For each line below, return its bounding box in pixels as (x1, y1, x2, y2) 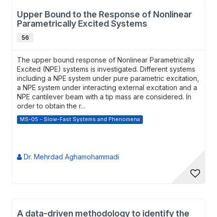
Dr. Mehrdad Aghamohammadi (22, 153, 119, 161)
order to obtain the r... (17, 102, 85, 110)
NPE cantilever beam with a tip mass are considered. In (17, 93, 191, 101)
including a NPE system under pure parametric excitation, (17, 74, 199, 82)
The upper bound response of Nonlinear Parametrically (17, 56, 194, 64)
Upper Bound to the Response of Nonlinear (17, 9, 192, 19)
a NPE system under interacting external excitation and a (17, 83, 197, 92)
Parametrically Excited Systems (17, 18, 147, 29)
